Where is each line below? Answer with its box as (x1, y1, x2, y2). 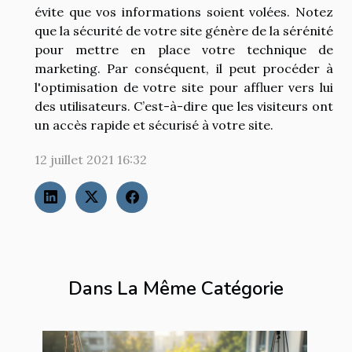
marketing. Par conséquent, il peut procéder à (35, 60, 333, 76)
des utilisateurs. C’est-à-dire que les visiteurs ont (35, 97, 333, 114)
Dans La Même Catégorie (68, 275, 284, 301)
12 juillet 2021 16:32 (35, 151, 147, 167)
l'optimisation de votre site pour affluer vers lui (35, 79, 333, 95)
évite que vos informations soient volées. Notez (35, 3, 333, 20)
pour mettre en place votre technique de (35, 41, 333, 57)
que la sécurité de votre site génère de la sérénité (35, 22, 333, 38)
